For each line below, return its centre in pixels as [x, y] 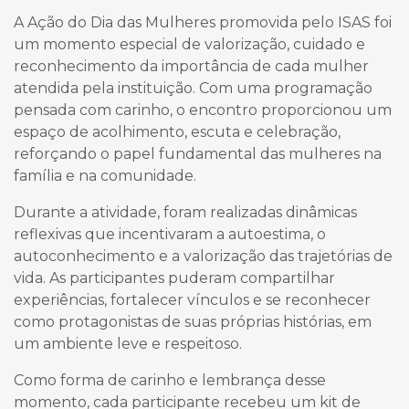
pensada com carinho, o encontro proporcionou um [203, 110]
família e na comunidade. [105, 175]
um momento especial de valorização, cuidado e [189, 44]
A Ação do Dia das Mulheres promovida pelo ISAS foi [203, 22]
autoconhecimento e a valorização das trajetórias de [203, 256]
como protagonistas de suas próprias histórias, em [193, 321]
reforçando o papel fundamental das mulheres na [198, 153]
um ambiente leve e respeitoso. [128, 343]
